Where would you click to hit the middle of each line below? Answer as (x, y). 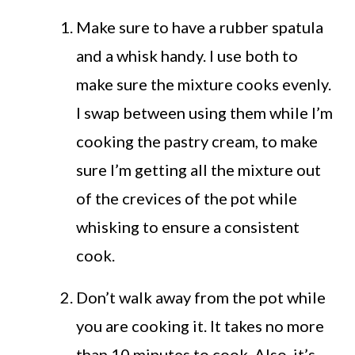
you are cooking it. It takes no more (200, 326)
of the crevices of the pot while (187, 198)
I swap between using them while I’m (205, 113)
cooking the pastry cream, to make (197, 141)
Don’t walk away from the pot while (201, 298)
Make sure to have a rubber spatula (200, 27)
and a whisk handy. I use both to (187, 56)
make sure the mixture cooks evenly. (204, 84)
